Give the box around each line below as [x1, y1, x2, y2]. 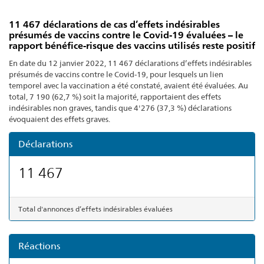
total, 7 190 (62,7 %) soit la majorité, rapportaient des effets [9, 92, 221, 102]
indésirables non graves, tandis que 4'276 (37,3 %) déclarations [9, 103, 232, 113]
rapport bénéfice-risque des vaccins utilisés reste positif [9, 40, 255, 52]
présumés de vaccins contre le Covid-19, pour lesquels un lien [9, 70, 223, 80]
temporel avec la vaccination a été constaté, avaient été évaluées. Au [9, 81, 248, 91]
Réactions [18, 240, 60, 252]
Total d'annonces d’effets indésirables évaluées [18, 204, 173, 213]
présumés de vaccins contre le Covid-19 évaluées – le [9, 29, 243, 41]
